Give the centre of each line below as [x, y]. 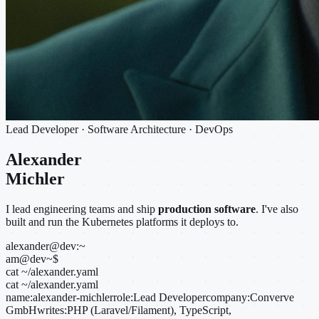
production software [207, 209]
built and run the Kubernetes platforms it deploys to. [122, 221]
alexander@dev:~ [46, 246]
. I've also [277, 209]
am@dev [26, 258]
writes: [52, 310]
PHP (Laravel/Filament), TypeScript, [149, 310]
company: [228, 297]
